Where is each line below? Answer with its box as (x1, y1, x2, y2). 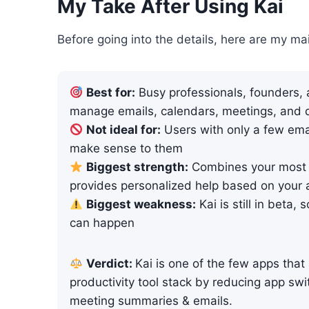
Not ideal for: (86, 123, 161, 137)
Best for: (86, 86, 136, 100)
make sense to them (70, 141, 183, 156)
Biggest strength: (86, 160, 189, 175)
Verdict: (86, 257, 136, 271)
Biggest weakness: (86, 197, 197, 212)
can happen (70, 216, 134, 230)
